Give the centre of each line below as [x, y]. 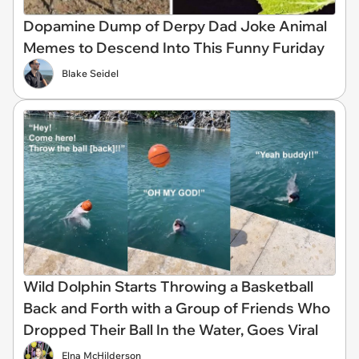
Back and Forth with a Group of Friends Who [177, 308]
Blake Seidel [90, 74]
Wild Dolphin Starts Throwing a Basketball [168, 286]
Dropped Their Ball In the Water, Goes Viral [171, 330]
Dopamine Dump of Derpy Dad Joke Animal [175, 26]
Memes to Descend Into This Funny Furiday [174, 48]
